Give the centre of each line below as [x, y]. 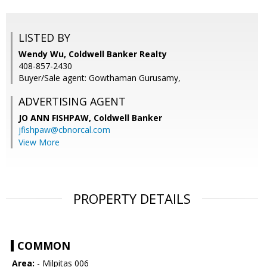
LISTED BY [44, 38]
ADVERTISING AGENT [72, 102]
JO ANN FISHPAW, [56, 118]
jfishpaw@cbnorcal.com [64, 130]
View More [39, 142]
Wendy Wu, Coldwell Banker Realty [93, 54]
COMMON [44, 246]
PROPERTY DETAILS [132, 199]
